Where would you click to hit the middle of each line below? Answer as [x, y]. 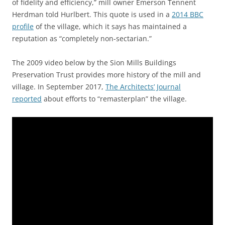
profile [23, 26]
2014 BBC [188, 14]
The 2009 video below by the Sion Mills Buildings [94, 63]
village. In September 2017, [59, 87]
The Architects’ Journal [143, 87]
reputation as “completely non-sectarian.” [82, 38]
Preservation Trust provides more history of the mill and [106, 75]
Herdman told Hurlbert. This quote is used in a [92, 14]
